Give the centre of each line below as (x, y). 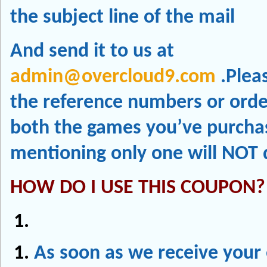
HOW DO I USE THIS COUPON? (138, 188)
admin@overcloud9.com (113, 77)
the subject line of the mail (122, 18)
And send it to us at (92, 52)
